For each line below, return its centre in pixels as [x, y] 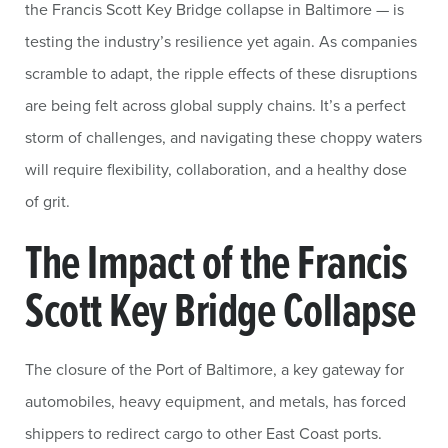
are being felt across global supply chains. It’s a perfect [215, 105]
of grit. [47, 201]
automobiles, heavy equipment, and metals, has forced [215, 401]
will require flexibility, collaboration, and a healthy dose [216, 169]
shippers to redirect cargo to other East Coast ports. [203, 433]
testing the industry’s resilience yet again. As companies [221, 41]
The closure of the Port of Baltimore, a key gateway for [214, 369]
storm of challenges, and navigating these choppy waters [223, 137]
